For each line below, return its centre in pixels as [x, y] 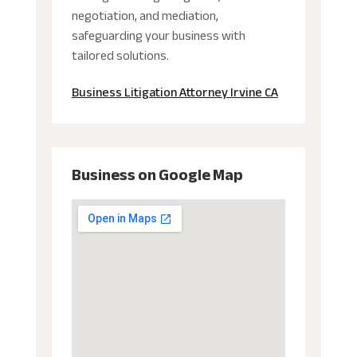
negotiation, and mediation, [145, 16]
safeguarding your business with [158, 35]
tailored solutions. [120, 55]
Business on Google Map [157, 175]
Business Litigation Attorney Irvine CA [175, 92]
